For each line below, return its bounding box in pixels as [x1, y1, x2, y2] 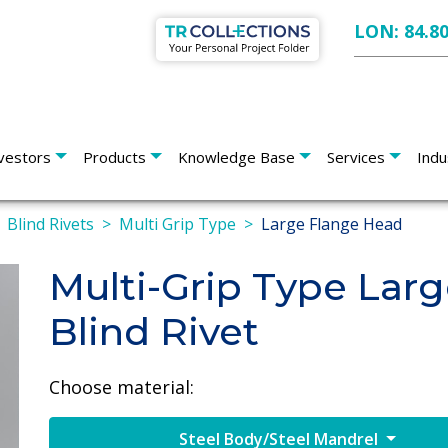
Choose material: [49, 374, 194, 399]
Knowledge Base [178, 147, 295, 167]
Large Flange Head [261, 213, 402, 235]
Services [327, 147, 385, 167]
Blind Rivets [7, 213, 94, 235]
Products [83, 147, 146, 167]
